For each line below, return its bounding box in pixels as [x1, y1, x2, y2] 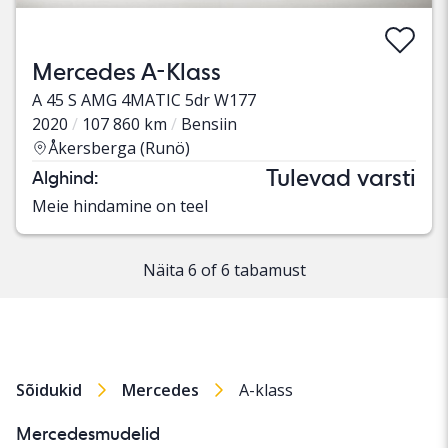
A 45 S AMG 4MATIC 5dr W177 [32, 89, 256, 112]
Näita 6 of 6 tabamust [142, 259, 306, 282]
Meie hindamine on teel [32, 195, 208, 218]
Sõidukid [16, 379, 82, 402]
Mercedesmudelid [16, 423, 160, 445]
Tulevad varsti [266, 163, 416, 193]
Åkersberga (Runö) [48, 137, 190, 160]
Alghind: [32, 167, 98, 189]
